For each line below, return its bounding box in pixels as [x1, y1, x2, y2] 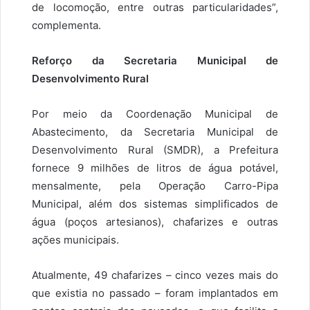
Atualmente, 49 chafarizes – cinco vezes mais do [32, 268, 278, 282]
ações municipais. [32, 233, 119, 247]
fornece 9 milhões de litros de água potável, [32, 161, 278, 175]
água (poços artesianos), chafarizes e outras [32, 215, 278, 229]
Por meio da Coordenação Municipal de [32, 107, 278, 121]
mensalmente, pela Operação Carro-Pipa [32, 179, 278, 193]
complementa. [32, 19, 101, 33]
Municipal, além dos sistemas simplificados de [32, 197, 278, 211]
